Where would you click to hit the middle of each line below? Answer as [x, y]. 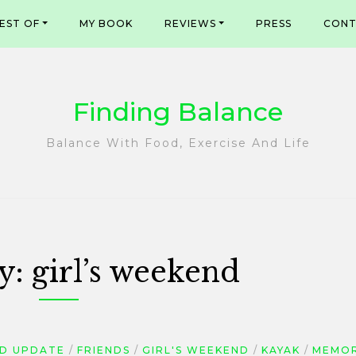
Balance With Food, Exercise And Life [178, 143]
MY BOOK [106, 23]
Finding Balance [178, 112]
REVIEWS [191, 23]
